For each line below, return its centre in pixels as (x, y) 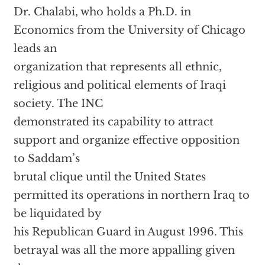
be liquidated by (57, 214)
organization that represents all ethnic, (117, 67)
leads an (35, 49)
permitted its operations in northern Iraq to (131, 195)
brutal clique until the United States (109, 177)
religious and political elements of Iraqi (119, 85)
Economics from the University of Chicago (129, 30)
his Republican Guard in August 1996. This (128, 232)
